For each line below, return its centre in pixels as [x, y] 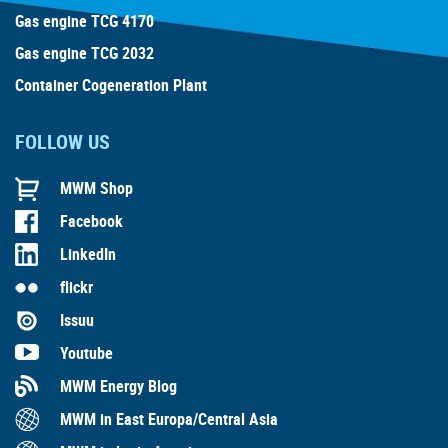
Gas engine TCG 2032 [84, 53]
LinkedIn [88, 254]
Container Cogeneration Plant [111, 85]
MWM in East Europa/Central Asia [169, 419]
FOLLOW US [62, 142]
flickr [76, 287]
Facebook [91, 221]
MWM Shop [96, 188]
